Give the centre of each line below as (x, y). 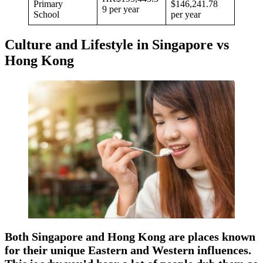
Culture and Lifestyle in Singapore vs (117, 44)
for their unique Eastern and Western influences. (128, 250)
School (48, 14)
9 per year (121, 9)
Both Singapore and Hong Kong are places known (130, 236)
